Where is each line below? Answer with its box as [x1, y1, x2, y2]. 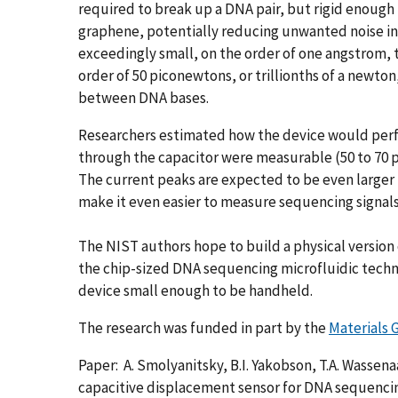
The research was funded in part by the [78, 317, 329, 338]
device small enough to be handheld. [78, 280, 315, 300]
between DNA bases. [78, 87, 211, 107]
